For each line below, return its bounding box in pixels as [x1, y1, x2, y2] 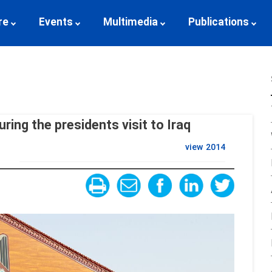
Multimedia [103, 15, 158, 31]
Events [38, 15, 73, 31]
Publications [188, 15, 249, 31]
